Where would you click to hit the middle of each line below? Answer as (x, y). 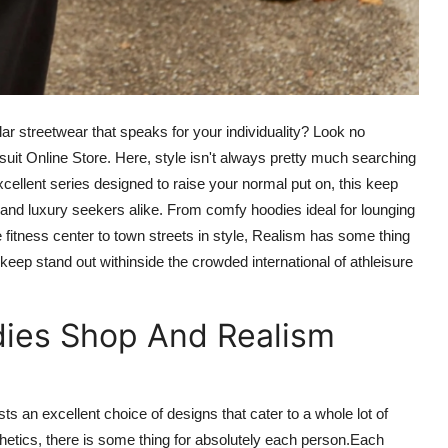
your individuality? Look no (277, 131)
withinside (132, 261)
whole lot (343, 413)
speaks (146, 131)
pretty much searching (343, 157)
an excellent (61, 413)
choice (125, 413)
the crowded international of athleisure (288, 261)
